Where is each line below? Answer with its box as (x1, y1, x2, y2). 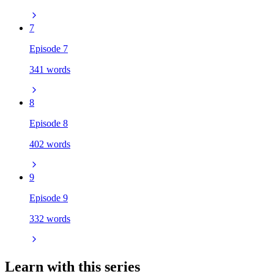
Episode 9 (29, 192, 68, 203)
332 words (29, 213, 70, 224)
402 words (29, 138, 70, 149)
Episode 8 (29, 117, 68, 128)
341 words (29, 64, 70, 75)
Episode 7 (29, 43, 68, 54)
